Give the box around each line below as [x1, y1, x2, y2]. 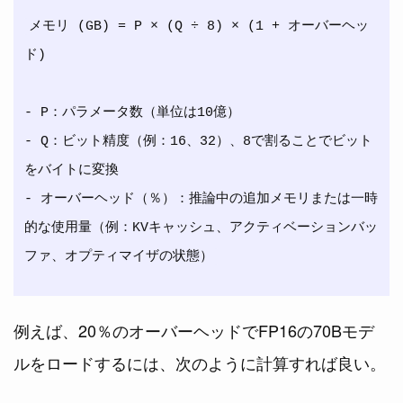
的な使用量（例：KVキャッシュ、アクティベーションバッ [24, 219, 378, 236]
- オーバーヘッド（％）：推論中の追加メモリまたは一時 [24, 191, 378, 207]
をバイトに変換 [24, 162, 119, 178]
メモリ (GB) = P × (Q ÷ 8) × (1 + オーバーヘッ [29, 18, 369, 34]
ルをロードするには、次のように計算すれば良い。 [13, 350, 386, 374]
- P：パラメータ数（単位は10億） [24, 104, 240, 121]
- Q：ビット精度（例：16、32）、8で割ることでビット [24, 133, 372, 149]
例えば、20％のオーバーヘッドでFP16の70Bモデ [13, 318, 374, 342]
